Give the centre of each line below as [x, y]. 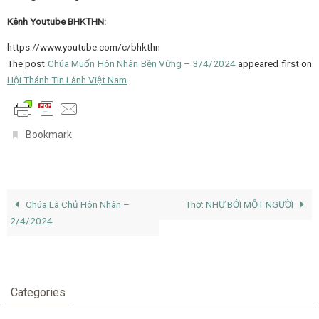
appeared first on [274, 64]
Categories [38, 292]
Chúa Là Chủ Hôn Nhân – [77, 204]
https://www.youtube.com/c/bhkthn [84, 47]
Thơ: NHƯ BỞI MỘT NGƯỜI [240, 204]
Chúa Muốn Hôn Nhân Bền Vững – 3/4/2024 [141, 64]
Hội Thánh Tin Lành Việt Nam [67, 80]
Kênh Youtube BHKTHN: [57, 21]
